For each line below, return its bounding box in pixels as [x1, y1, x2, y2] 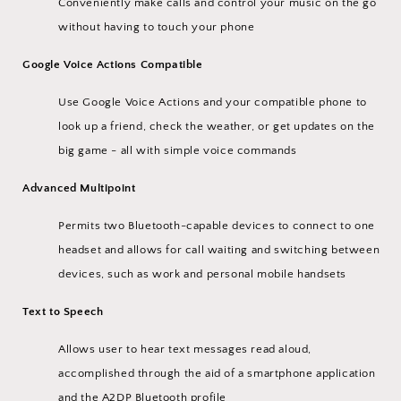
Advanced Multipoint [22, 181, 136, 194]
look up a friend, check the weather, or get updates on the [58, 119, 375, 132]
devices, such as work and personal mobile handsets [58, 267, 347, 280]
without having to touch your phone [58, 20, 255, 33]
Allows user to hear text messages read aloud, [58, 342, 312, 355]
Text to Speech [22, 304, 104, 318]
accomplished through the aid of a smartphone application [58, 366, 376, 380]
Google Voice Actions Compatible [22, 57, 203, 71]
